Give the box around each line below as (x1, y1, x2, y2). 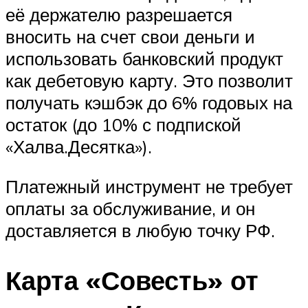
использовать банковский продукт (5, 47, 283, 70)
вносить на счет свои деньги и (5, 25, 255, 48)
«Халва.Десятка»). (5, 135, 152, 158)
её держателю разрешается (5, 3, 232, 26)
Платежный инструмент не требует (5, 175, 293, 197)
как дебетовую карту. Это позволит (5, 69, 293, 92)
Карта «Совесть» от (5, 263, 258, 297)
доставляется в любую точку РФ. (5, 219, 275, 241)
